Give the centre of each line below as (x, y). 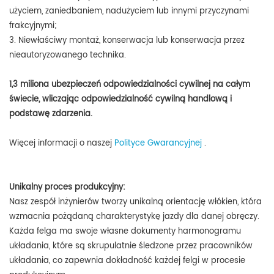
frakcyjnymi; (33, 26)
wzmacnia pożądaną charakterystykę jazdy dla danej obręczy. (134, 217)
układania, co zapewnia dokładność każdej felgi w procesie (127, 261)
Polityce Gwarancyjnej (159, 143)
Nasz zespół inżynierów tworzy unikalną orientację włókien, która (135, 202)
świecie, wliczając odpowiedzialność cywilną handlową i (120, 99)
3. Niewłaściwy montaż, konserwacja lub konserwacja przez (127, 40)
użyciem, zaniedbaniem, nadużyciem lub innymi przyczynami (129, 11)
